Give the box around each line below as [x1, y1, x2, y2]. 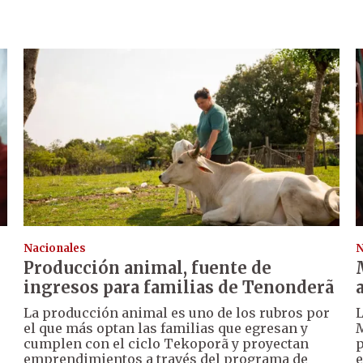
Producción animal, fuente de [23, 257, 272, 278]
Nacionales [23, 241, 87, 255]
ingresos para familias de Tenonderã [23, 276, 335, 297]
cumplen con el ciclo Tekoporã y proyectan [23, 335, 310, 352]
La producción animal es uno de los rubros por [23, 304, 331, 321]
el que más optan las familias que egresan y [23, 319, 309, 336]
